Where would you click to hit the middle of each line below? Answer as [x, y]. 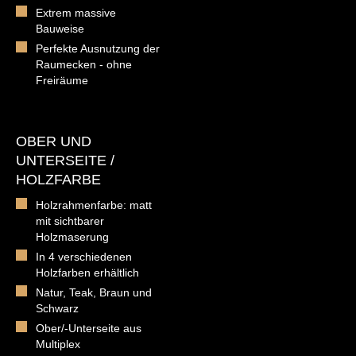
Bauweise [60, 28]
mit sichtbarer [70, 221]
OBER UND [54, 141]
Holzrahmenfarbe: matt [94, 205]
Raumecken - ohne [84, 64]
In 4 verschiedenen [84, 256]
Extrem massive [76, 12]
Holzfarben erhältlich [87, 272]
